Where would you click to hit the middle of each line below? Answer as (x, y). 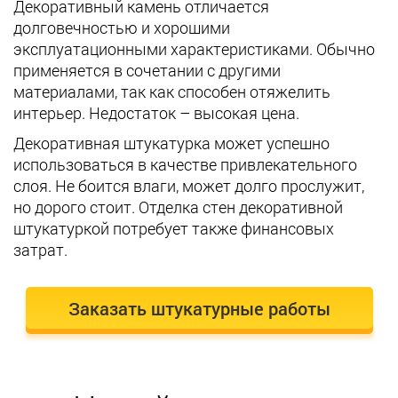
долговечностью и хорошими (122, 27)
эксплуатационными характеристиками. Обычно (194, 48)
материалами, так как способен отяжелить (172, 91)
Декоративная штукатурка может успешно (171, 143)
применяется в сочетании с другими (147, 70)
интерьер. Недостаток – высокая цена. (156, 112)
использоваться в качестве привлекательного (185, 164)
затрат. (40, 249)
